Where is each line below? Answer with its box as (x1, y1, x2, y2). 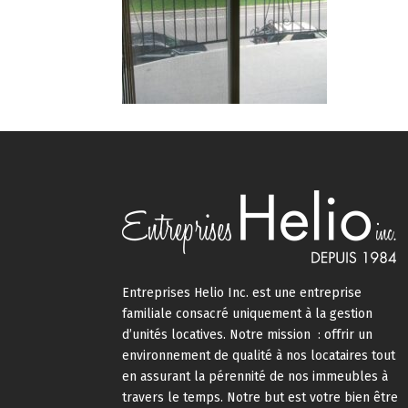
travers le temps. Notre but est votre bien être (122, 389, 399, 405)
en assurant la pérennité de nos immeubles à (122, 368, 389, 384)
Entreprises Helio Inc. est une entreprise (122, 284, 362, 301)
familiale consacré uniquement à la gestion (122, 305, 373, 321)
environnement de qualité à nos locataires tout (122, 347, 396, 363)
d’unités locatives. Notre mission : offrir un (122, 326, 373, 342)
